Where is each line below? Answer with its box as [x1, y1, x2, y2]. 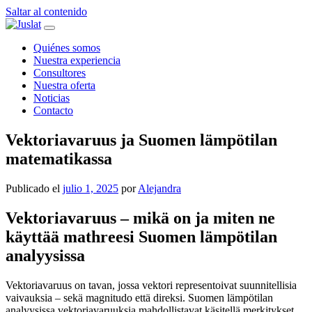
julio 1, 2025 [63, 182, 118, 194]
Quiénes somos [33, 42, 100, 54]
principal [5, 36, 70, 54]
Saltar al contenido [6, 6, 87, 17]
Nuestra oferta [33, 79, 95, 91]
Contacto [33, 104, 73, 116]
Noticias [33, 92, 70, 104]
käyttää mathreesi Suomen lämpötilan [6, 227, 277, 246]
